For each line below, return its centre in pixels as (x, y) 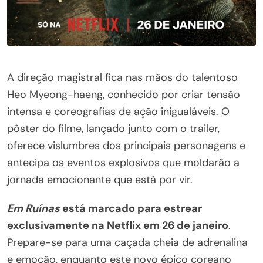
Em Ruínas (33, 209)
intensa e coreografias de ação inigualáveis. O (118, 112)
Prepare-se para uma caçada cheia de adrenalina (127, 243)
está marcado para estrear (131, 209)
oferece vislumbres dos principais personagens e (126, 146)
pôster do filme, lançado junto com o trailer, (113, 129)
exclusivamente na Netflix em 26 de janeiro (118, 226)
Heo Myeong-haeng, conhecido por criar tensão (124, 95)
